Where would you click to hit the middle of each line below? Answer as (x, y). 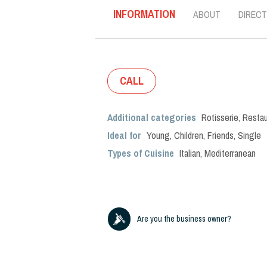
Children (189, 135)
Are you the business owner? (184, 219)
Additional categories (153, 117)
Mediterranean (230, 153)
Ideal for (125, 135)
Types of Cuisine (141, 153)
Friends (221, 135)
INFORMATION (144, 14)
